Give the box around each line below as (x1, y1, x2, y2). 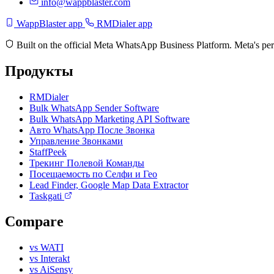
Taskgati (29, 190, 64, 201)
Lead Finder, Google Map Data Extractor (29, 179, 188, 190)
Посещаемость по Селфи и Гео (29, 168, 157, 179)
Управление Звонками (29, 135, 123, 146)
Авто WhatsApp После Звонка (29, 124, 155, 135)
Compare (5, 213, 64, 230)
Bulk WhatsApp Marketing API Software (29, 113, 190, 124)
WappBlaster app (14, 18, 85, 29)
